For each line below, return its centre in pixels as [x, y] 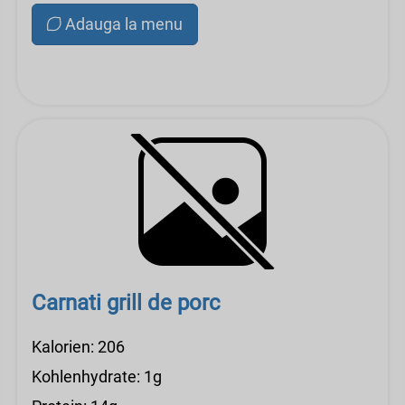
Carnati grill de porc [126, 303]
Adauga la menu [124, 24]
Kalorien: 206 [78, 347]
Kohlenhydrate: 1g [97, 377]
